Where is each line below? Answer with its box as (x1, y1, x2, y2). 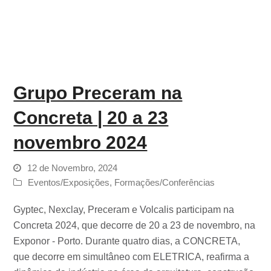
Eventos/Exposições (28, 178, 110, 188)
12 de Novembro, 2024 (27, 163, 118, 174)
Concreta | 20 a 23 (13, 108, 169, 128)
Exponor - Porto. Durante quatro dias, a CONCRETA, (13, 236, 241, 247)
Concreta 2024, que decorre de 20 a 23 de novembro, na (13, 220, 256, 231)
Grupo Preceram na (13, 83, 183, 103)
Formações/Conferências (114, 178, 215, 188)
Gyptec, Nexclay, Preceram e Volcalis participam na (13, 204, 235, 215)
